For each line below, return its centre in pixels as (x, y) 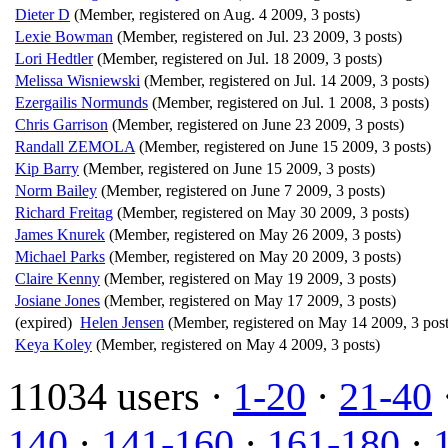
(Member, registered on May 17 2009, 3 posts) (250, 300)
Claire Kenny (57, 278)
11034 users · (120, 396)
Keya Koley (53, 344)
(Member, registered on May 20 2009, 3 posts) (255, 256)
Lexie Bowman (64, 36)
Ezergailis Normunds (81, 102)
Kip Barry (47, 168)
